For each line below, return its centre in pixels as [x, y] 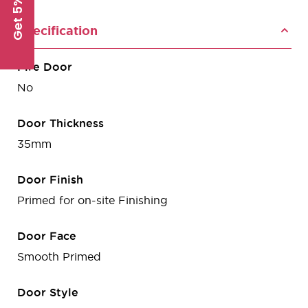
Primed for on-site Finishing [92, 200]
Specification [57, 30]
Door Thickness [60, 123]
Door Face [47, 235]
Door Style [48, 292]
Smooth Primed [59, 256]
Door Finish [50, 179]
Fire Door [45, 66]
